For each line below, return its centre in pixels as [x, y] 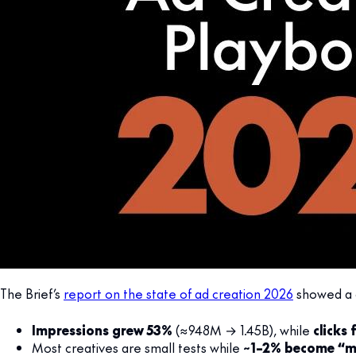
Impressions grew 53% [102, 329]
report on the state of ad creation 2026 [178, 293]
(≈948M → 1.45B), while [243, 329]
